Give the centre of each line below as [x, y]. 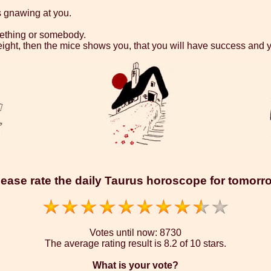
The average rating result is [104, 243]
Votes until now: [125, 232]
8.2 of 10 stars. [195, 243]
